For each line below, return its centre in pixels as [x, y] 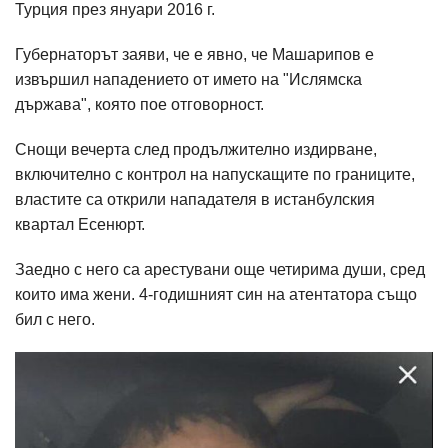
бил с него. [55, 319]
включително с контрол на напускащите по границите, [215, 174]
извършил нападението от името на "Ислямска [188, 79]
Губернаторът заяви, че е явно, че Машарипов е [194, 54]
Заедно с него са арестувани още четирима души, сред [220, 269]
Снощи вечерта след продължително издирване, [196, 149]
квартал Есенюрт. [80, 224]
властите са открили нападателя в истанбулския [195, 199]
